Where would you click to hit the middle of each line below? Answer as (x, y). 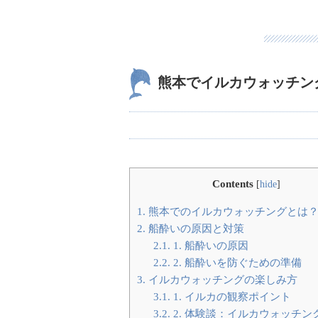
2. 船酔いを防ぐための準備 (236, 263)
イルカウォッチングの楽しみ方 (221, 280)
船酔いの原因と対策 (195, 229)
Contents (232, 183)
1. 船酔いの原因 (209, 246)
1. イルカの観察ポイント (230, 297)
